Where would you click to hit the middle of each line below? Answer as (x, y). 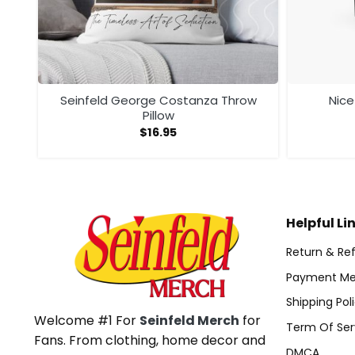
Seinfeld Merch (189, 321)
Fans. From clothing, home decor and (150, 341)
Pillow (158, 116)
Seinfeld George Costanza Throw (158, 101)
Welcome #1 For (87, 321)
